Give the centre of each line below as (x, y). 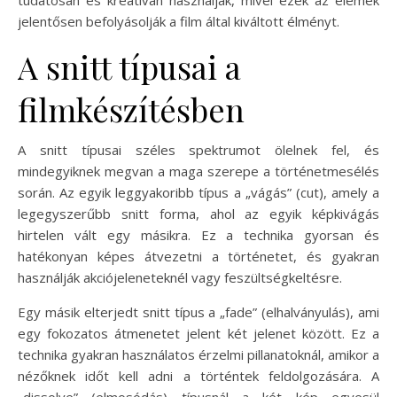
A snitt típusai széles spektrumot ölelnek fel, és (198, 149)
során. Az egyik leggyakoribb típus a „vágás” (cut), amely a (198, 192)
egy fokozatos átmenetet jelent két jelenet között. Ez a (198, 333)
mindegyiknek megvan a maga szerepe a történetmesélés (198, 171)
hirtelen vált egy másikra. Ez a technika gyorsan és (198, 234)
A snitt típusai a (129, 66)
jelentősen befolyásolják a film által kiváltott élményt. (179, 21)
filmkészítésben (131, 109)
